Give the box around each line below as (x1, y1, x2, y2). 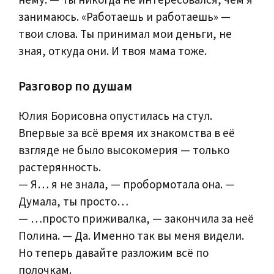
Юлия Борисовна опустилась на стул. (18, 108, 212, 123)
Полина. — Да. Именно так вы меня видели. (18, 228, 244, 243)
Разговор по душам (18, 77, 132, 94)
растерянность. (18, 159, 101, 174)
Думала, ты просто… (18, 193, 128, 209)
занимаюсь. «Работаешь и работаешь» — (18, 9, 231, 24)
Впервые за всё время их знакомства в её (18, 125, 235, 140)
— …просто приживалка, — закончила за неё (18, 210, 254, 226)
